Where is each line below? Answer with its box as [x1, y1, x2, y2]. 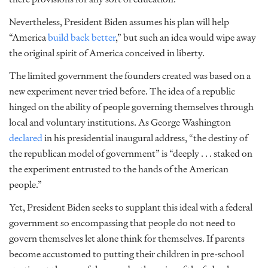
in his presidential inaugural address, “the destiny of [42, 130, 248, 145]
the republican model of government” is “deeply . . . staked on [9, 146, 252, 161]
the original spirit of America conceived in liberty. [9, 45, 205, 60]
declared [9, 130, 42, 145]
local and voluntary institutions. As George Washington [9, 115, 231, 130]
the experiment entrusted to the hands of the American [9, 162, 229, 176]
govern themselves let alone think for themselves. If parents [9, 231, 245, 246]
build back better [48, 30, 115, 45]
